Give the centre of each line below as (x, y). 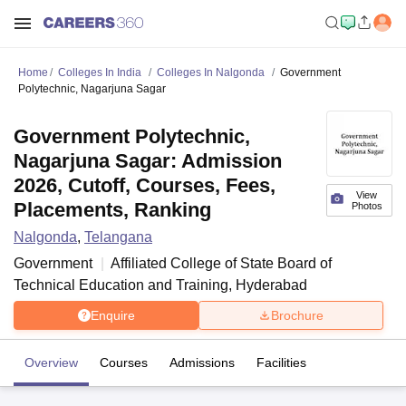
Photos (367, 206)
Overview (51, 362)
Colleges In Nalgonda (211, 72)
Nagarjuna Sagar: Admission (148, 161)
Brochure (297, 315)
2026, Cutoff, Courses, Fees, (145, 185)
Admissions (202, 362)
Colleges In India (100, 72)
